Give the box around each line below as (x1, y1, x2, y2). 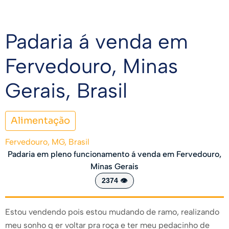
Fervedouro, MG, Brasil (5, 136, 89, 147)
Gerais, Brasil (5, 78, 127, 103)
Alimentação (11, 114, 70, 126)
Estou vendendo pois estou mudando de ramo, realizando (5, 207, 219, 217)
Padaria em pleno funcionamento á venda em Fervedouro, (8, 149, 221, 159)
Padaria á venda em (5, 29, 188, 54)
